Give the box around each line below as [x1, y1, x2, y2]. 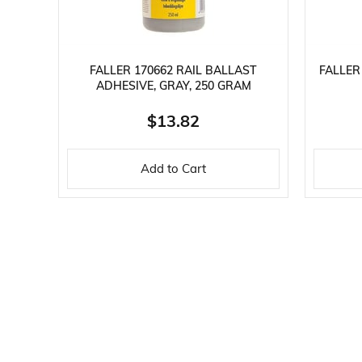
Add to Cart [141, 163, 206, 176]
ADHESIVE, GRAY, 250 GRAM [95, 80, 251, 93]
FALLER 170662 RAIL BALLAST [90, 65, 257, 78]
